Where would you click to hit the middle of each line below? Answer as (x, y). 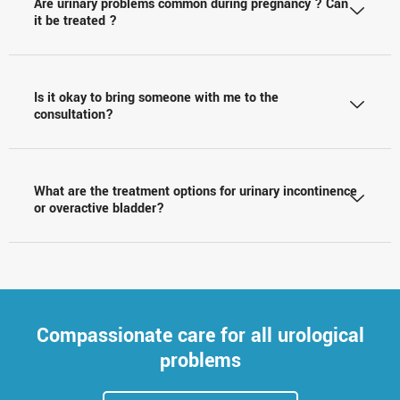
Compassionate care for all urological (200, 335)
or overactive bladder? (99, 208)
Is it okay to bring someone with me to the (156, 97)
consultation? (74, 114)
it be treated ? (75, 21)
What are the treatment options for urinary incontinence (196, 191)
